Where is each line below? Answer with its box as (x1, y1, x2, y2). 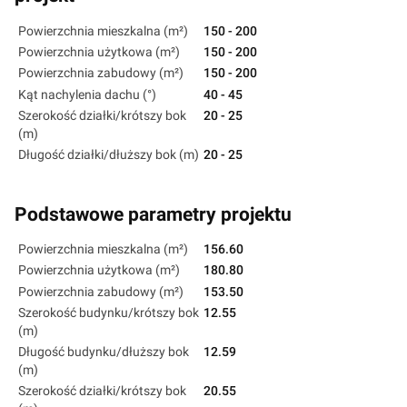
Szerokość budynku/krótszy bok (18, 304, 199, 320)
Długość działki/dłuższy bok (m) (18, 146, 199, 162)
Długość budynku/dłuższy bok (18, 343, 189, 359)
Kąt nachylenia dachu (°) (18, 86, 156, 102)
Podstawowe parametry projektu (15, 203, 292, 225)
